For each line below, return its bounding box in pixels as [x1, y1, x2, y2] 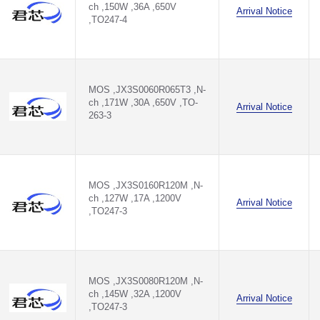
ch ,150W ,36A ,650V [89, 1, 176, 12]
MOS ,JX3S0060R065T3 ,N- [89, 84, 206, 95]
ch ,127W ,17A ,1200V [89, 193, 181, 204]
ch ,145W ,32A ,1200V [89, 289, 181, 299]
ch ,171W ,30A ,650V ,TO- [89, 97, 198, 108]
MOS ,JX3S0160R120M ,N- [89, 180, 203, 191]
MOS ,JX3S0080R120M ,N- [89, 276, 203, 286]
